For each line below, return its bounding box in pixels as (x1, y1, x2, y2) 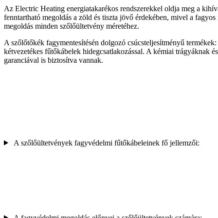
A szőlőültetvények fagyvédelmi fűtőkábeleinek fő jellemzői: (13, 138, 200, 147)
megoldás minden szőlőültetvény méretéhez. (4, 21, 139, 30)
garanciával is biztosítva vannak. (4, 55, 103, 64)
